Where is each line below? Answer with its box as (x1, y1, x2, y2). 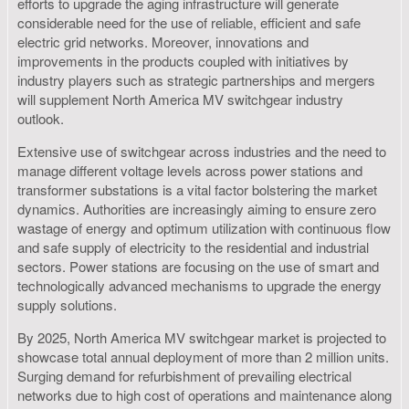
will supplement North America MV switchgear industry (17, 89, 343, 110)
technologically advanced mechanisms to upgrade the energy (17, 276, 382, 296)
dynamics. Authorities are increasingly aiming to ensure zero (17, 199, 376, 219)
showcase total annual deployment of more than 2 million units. (17, 347, 389, 367)
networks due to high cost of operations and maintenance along (17, 385, 392, 405)
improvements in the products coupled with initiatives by (17, 51, 349, 71)
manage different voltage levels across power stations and (17, 161, 362, 181)
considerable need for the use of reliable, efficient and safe (17, 13, 361, 33)
